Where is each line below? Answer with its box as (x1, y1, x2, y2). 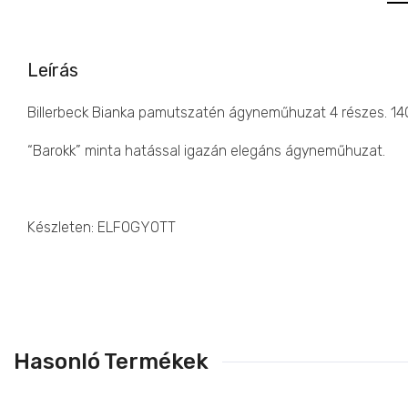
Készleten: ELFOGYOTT (27, 218, 176, 236)
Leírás (27, 58, 78, 81)
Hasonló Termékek (14, 348, 209, 374)
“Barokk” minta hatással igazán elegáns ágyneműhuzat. (27, 141, 385, 159)
